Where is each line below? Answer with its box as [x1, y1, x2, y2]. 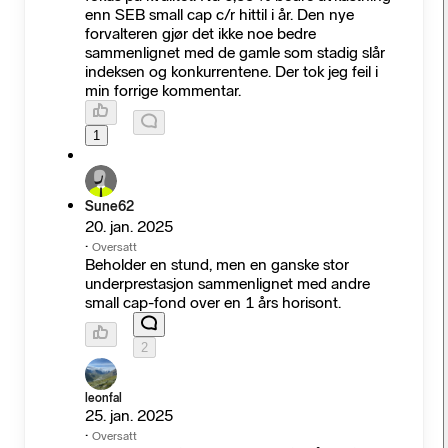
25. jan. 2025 [85, 405, 174, 425]
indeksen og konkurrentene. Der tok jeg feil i [85, 61, 379, 81]
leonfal [85, 390, 123, 405]
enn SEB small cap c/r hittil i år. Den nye [85, 4, 355, 24]
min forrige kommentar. [85, 80, 242, 100]
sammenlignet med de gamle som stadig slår [85, 42, 386, 62]
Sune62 [85, 197, 135, 215]
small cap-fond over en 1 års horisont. [85, 292, 342, 312]
